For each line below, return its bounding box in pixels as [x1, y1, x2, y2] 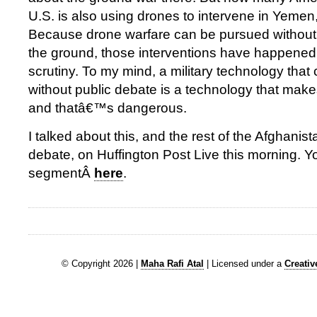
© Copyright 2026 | [62, 258, 141, 269]
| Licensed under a [204, 258, 284, 269]
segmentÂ [28, 166, 94, 180]
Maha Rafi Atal [141, 258, 204, 269]
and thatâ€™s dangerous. [28, 100, 187, 115]
